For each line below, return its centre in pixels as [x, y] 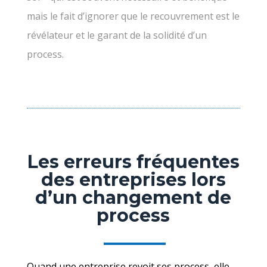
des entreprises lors [133, 179]
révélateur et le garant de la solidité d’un [117, 35]
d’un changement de [133, 197]
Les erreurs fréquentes [133, 162]
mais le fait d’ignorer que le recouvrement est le [133, 16]
